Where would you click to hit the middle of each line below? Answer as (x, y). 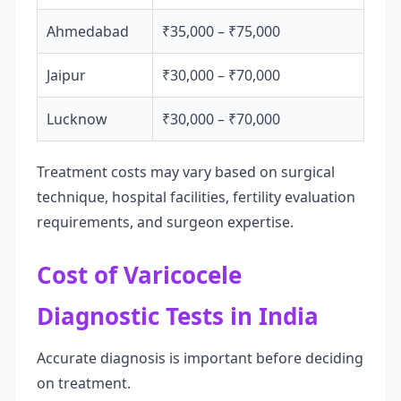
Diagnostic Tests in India (178, 316)
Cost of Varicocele (139, 275)
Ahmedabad (88, 31)
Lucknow (77, 119)
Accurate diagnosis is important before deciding (200, 358)
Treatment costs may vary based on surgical (186, 172)
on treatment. (84, 383)
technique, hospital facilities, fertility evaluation (196, 197)
